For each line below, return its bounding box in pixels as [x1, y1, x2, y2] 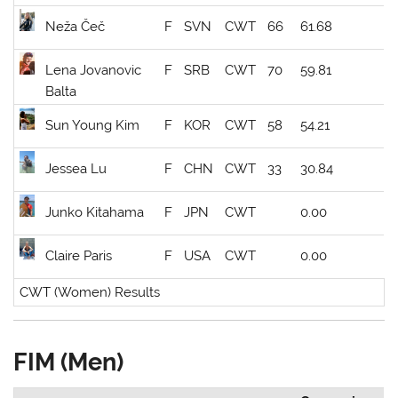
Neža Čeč [45, 19, 106, 36]
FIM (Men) [13, 347, 124, 377]
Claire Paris [45, 248, 113, 265]
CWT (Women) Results [20, 284, 161, 301]
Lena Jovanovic [45, 62, 142, 79]
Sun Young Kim [45, 117, 140, 134]
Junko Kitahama [45, 204, 145, 221]
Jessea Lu [45, 161, 107, 178]
